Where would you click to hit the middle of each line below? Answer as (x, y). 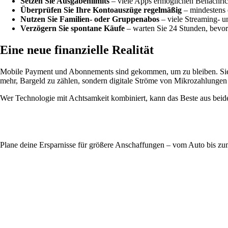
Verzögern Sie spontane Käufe (73, 28)
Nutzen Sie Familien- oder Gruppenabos (90, 19)
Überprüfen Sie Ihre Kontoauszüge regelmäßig (101, 10)
